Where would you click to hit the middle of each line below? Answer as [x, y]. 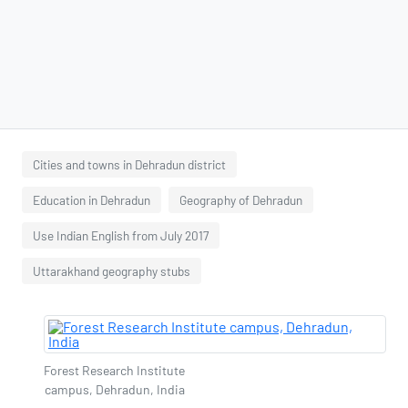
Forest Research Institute [114, 370]
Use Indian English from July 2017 [121, 235]
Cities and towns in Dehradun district [129, 164]
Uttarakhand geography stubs [112, 271]
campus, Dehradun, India [115, 389]
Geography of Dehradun [241, 200]
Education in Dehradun [92, 200]
